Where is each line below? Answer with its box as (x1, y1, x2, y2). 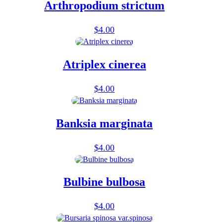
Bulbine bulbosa (63, 175, 146, 189)
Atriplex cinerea (62, 57, 146, 71)
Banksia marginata (56, 116, 153, 130)
